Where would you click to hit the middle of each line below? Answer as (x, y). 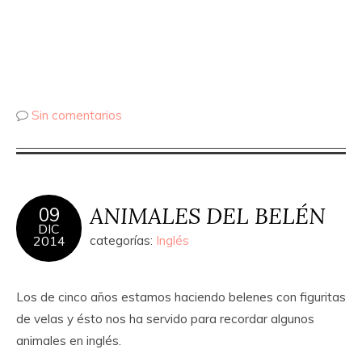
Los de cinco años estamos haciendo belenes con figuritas (181, 297)
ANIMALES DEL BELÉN (208, 216)
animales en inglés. (69, 341)
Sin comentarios (77, 116)
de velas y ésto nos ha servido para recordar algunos (165, 319)
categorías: (123, 241)
